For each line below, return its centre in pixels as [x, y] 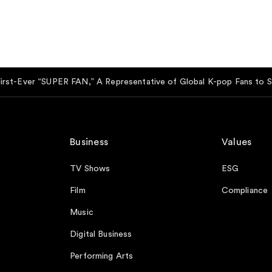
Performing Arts [102, 256]
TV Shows [90, 168]
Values [236, 142]
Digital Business [101, 234]
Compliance [245, 190]
